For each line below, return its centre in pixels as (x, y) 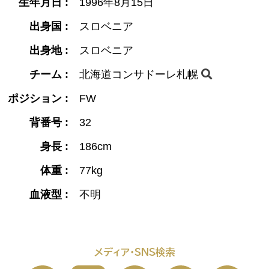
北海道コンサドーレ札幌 (139, 74)
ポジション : (38, 98)
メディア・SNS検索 (134, 252)
